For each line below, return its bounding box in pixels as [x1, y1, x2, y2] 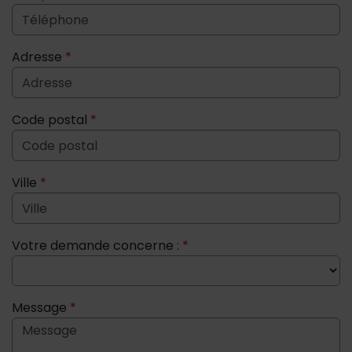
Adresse [12, 48, 65, 66]
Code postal [12, 111, 90, 129]
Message [12, 299, 70, 317]
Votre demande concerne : [12, 236, 182, 255]
